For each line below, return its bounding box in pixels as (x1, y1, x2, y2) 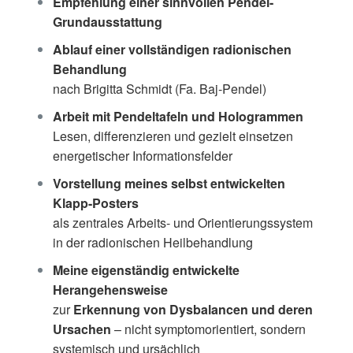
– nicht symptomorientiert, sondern (110, 319, 306, 338)
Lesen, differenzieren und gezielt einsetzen (52, 126, 293, 145)
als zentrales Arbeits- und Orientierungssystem (52, 213, 313, 232)
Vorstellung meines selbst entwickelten (52, 173, 285, 192)
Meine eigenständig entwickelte (52, 260, 240, 279)
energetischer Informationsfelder (52, 146, 232, 165)
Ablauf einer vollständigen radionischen (52, 39, 292, 58)
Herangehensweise (52, 280, 168, 299)
